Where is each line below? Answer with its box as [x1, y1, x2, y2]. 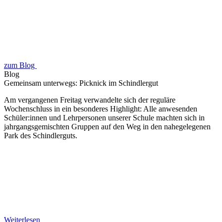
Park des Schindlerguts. [4, 131, 77, 140]
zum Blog [4, 60, 37, 69]
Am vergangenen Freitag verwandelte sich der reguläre [4, 95, 175, 104]
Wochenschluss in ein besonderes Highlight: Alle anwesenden [4, 104, 197, 113]
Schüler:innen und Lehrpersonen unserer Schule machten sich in [4, 113, 205, 122]
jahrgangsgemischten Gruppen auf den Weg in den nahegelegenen [4, 122, 211, 131]
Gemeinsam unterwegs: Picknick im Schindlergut [4, 78, 158, 87]
